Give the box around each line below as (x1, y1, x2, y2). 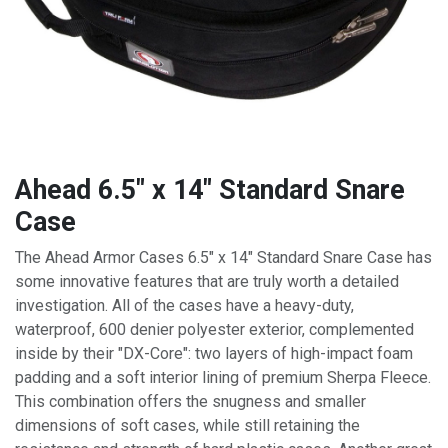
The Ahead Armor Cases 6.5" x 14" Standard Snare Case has (15, 247, 432, 267)
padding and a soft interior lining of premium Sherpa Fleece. (15, 367, 431, 387)
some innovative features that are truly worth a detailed (15, 271, 399, 291)
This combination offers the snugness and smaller (15, 391, 366, 411)
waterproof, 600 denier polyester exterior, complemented (15, 319, 414, 339)
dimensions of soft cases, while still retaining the (15, 415, 360, 435)
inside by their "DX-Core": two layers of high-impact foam (15, 343, 413, 363)
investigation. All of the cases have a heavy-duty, (15, 295, 354, 315)
